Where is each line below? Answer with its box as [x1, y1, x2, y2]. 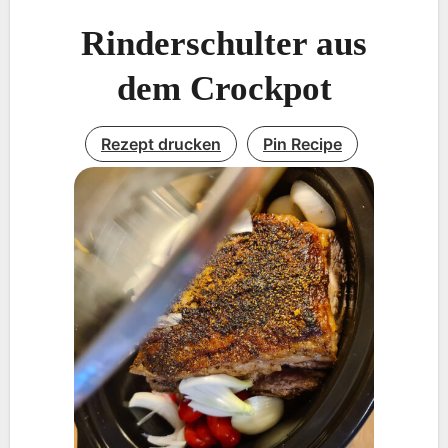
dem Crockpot [116, 69, 332, 109]
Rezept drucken [101, 134, 221, 155]
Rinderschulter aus [81, 24, 367, 64]
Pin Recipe [263, 134, 342, 155]
